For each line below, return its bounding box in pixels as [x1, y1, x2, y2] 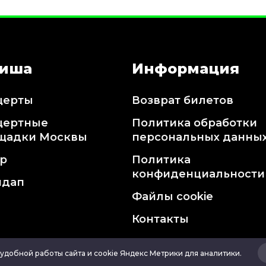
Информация [131, 60, 239, 78]
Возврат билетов [131, 94, 233, 107]
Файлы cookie [131, 190, 213, 204]
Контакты [131, 213, 189, 226]
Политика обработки [131, 116, 257, 130]
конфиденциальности [131, 167, 265, 181]
